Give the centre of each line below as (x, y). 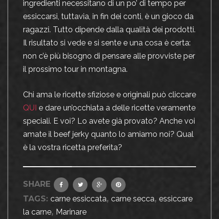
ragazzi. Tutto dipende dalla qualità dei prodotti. (109, 30)
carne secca (133, 199)
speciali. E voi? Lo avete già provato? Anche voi (109, 121)
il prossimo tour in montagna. (75, 69)
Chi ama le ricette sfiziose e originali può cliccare (109, 95)
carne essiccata (78, 199)
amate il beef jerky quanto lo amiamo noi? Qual (108, 134)
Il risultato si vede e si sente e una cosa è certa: (107, 43)
